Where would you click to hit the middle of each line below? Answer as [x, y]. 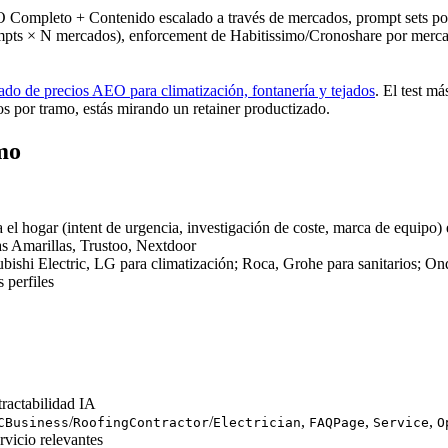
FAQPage [337, 423]
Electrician [257, 423]
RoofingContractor [141, 423]
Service [401, 423]
